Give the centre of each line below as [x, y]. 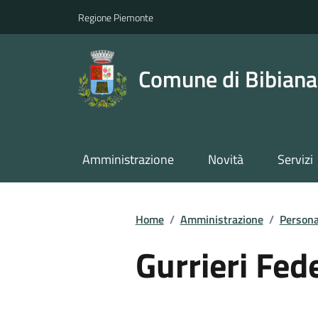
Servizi [295, 160]
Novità [225, 160]
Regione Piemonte [116, 17]
